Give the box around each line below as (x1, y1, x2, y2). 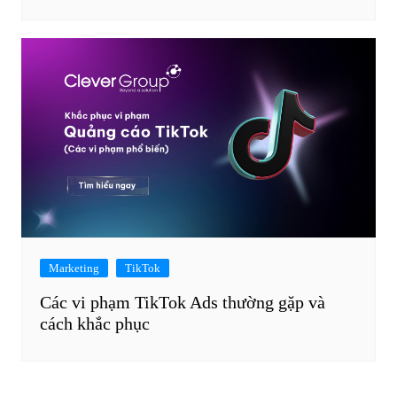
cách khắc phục (39, 314, 150, 334)
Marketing (48, 261, 99, 276)
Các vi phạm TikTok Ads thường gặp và (39, 292, 325, 313)
